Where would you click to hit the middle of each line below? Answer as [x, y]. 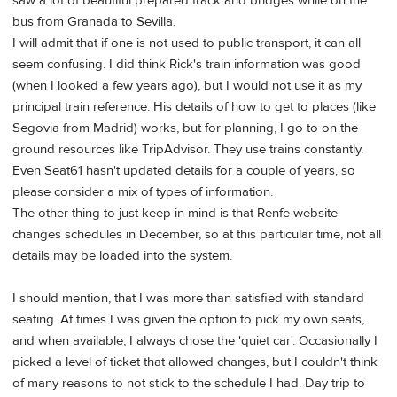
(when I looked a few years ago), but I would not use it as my [187, 86]
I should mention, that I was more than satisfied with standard [188, 299]
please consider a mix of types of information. [143, 192]
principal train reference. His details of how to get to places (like [194, 107]
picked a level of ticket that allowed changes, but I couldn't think [195, 362]
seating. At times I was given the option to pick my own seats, [188, 320]
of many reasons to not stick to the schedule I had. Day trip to [189, 384]
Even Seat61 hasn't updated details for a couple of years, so [184, 171]
